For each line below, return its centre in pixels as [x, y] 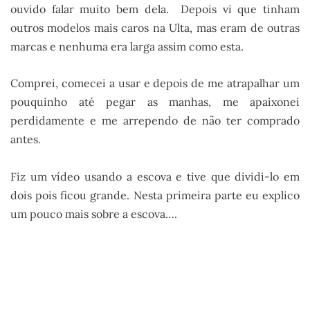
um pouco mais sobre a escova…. [94, 213]
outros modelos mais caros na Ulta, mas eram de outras [155, 27]
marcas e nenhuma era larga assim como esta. [127, 46]
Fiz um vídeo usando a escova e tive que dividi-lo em [155, 176]
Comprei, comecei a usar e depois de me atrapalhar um [155, 83]
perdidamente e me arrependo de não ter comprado [155, 121]
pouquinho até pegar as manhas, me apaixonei [155, 102]
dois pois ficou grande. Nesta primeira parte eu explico [155, 195]
